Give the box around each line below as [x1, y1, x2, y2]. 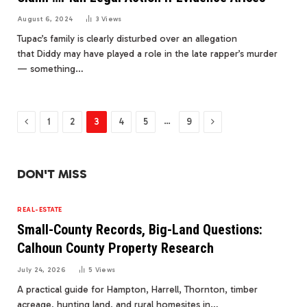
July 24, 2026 [17, 265, 66, 274]
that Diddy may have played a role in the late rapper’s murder [17, 47, 278, 60]
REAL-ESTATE [17, 205, 62, 214]
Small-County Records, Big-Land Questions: [17, 221, 262, 238]
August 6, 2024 [17, 14, 73, 23]
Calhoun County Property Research [17, 239, 214, 256]
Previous [27, 114, 66, 127]
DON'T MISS [17, 166, 87, 182]
